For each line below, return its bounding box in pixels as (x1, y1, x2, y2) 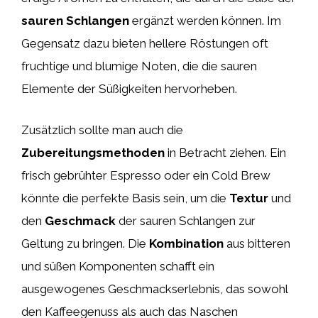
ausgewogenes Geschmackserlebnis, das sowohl (21, 281, 287, 296)
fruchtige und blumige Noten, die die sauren (21, 59, 257, 73)
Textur (229, 190, 268, 205)
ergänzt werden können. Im (129, 13, 281, 28)
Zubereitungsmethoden (21, 145, 165, 160)
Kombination (149, 236, 224, 251)
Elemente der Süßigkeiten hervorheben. (21, 82, 237, 96)
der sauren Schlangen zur (116, 213, 256, 228)
